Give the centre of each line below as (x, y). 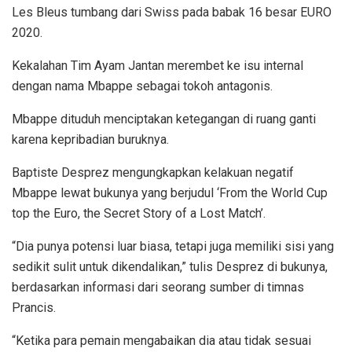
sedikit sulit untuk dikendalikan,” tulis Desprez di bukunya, (170, 267)
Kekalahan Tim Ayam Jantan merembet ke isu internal (158, 66)
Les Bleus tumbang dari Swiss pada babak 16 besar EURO (172, 13)
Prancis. (34, 308)
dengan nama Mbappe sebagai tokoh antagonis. (142, 86)
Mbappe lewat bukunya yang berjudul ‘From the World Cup (170, 193)
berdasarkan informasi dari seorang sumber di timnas (158, 288)
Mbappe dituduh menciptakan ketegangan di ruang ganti (164, 119)
